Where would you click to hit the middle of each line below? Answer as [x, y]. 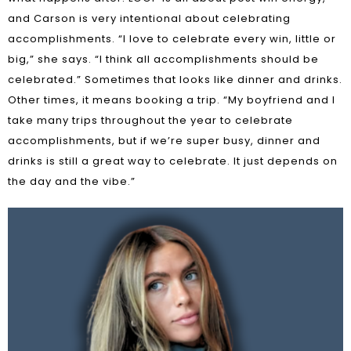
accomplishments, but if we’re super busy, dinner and [164, 141]
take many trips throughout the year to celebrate [150, 120]
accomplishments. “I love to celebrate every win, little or [172, 39]
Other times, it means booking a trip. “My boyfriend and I [172, 100]
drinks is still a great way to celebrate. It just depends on [173, 161]
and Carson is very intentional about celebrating [149, 18]
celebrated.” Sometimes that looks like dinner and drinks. [175, 80]
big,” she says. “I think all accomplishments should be [163, 59]
